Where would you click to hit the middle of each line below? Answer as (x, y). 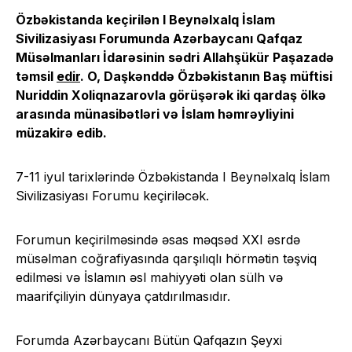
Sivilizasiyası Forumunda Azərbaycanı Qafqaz (159, 38)
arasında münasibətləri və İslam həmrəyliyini (155, 114)
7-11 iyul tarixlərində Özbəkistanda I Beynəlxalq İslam (173, 176)
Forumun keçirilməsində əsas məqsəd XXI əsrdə (158, 239)
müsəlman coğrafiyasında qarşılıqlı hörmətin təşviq (166, 258)
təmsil (36, 76)
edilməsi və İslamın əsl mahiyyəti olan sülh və (149, 277)
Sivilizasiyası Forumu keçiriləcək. (112, 195)
